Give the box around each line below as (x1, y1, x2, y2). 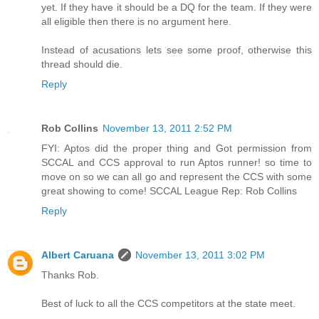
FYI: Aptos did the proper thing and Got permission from (41, 142, 312, 155)
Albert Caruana (41, 249, 114, 261)
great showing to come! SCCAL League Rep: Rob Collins (41, 185, 297, 197)
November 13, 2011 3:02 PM (135, 249, 265, 261)
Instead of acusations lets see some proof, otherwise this (41, 44, 312, 56)
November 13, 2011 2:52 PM (103, 122, 232, 135)
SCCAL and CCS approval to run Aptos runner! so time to (41, 157, 312, 169)
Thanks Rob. (41, 269, 99, 281)
